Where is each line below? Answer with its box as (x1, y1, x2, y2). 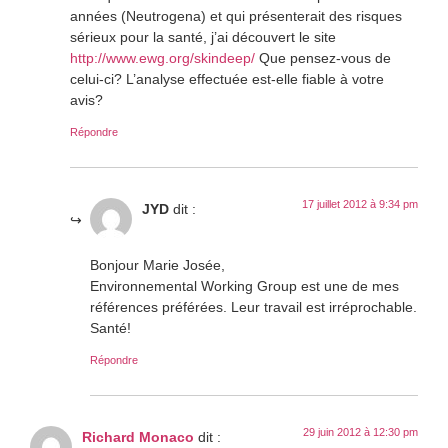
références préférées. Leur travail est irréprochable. (90, 297, 417, 317)
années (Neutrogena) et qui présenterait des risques (70, 6, 402, 26)
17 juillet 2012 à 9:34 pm (302, 196, 418, 212)
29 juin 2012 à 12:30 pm (303, 424, 418, 440)
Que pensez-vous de (255, 48, 391, 68)
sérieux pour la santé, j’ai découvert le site (70, 27, 336, 47)
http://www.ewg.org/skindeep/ (70, 48, 255, 68)
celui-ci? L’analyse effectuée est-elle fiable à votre (70, 69, 384, 89)
